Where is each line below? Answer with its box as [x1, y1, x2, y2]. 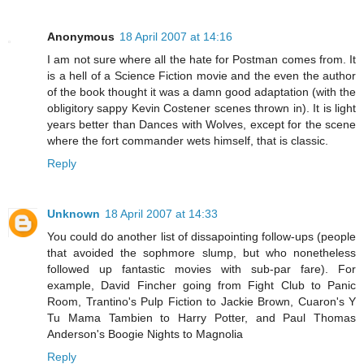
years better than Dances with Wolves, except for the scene [47, 118, 356, 132]
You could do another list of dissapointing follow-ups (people [47, 230, 356, 244]
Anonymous [47, 30, 115, 44]
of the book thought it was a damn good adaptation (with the [47, 85, 356, 99]
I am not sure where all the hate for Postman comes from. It [47, 53, 356, 67]
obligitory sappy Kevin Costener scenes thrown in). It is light [47, 102, 356, 115]
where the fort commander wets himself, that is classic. [47, 134, 328, 148]
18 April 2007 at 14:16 [119, 30, 232, 44]
